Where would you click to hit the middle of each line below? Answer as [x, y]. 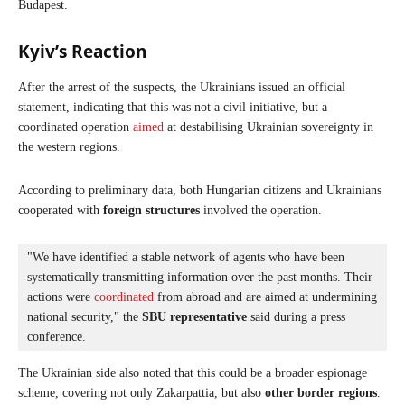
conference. [57, 336]
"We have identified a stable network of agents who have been [186, 257]
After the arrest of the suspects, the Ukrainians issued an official [182, 87]
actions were [61, 297]
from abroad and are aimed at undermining [265, 297]
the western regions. [69, 146]
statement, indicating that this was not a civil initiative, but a [173, 107]
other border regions [321, 392]
